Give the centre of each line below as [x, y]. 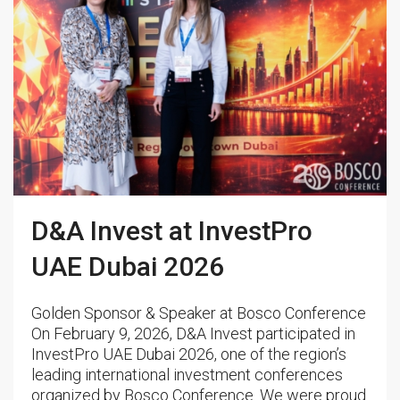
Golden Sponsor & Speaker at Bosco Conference [199, 312]
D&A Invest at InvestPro [172, 230]
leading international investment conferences [187, 374]
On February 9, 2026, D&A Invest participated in [193, 333]
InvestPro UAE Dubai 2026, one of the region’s [189, 354]
